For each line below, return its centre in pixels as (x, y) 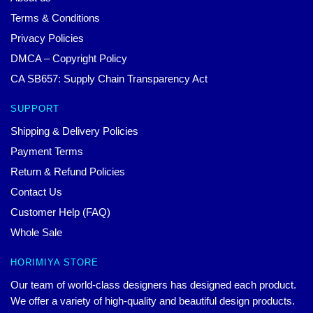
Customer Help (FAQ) (60, 212)
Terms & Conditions (55, 18)
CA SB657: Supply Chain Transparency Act (109, 79)
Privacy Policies (47, 38)
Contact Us (36, 192)
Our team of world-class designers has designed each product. (153, 285)
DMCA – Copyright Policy (69, 59)
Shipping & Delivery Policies (74, 131)
